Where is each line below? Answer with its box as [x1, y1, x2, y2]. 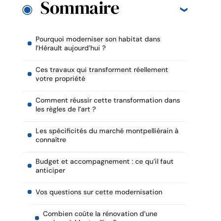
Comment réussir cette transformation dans [36, 96, 180, 105]
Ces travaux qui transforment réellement [36, 65, 168, 74]
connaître [36, 135, 66, 145]
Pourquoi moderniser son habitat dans [36, 35, 160, 44]
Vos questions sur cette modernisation [36, 187, 162, 197]
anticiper [36, 166, 65, 175]
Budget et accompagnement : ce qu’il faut [36, 157, 174, 166]
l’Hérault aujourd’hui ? [36, 43, 106, 53]
